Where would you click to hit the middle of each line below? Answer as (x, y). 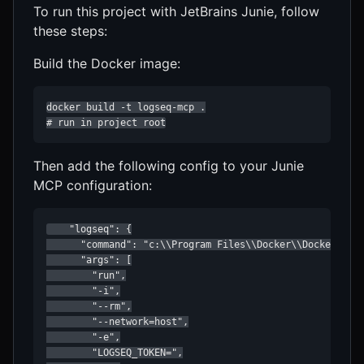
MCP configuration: (93, 186)
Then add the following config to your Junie (169, 166)
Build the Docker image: (107, 64)
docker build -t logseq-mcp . (126, 108)
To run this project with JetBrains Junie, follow (176, 12)
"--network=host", (117, 322)
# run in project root (106, 123)
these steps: (70, 31)
